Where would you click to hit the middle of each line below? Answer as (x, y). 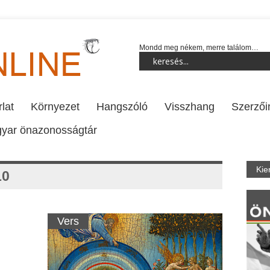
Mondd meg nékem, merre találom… (199, 48)
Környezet (55, 107)
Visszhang (190, 107)
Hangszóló (122, 107)
